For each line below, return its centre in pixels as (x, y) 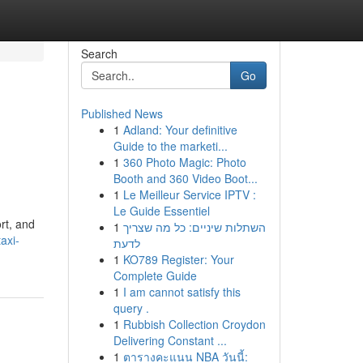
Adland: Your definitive (180, 130)
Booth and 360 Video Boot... (185, 178)
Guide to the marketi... (170, 146)
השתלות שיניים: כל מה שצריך (194, 227)
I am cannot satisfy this (181, 292)
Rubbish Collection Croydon (194, 324)
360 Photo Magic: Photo (184, 162)
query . (131, 308)
